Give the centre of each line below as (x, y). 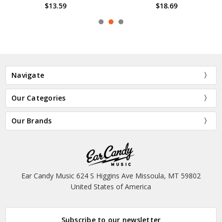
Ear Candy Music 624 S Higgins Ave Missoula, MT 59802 (111, 176)
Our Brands (32, 120)
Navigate (28, 75)
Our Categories (39, 98)
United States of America (111, 187)
